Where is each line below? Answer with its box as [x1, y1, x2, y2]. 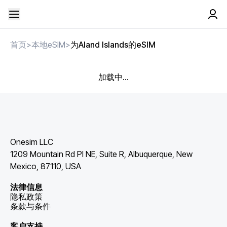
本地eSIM [31, 40, 65, 50]
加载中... [98, 72, 129, 82]
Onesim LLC [10, 137, 53, 147]
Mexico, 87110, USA [10, 161, 81, 171]
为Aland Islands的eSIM [70, 40, 156, 50]
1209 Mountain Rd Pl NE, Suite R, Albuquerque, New [10, 149, 193, 159]
